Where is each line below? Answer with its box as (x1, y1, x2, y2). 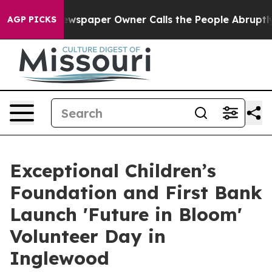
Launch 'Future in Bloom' (10, 203, 242, 226)
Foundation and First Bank (10, 181, 262, 204)
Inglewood (10, 246, 109, 270)
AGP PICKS (7, 14, 56, 25)
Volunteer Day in (10, 225, 166, 248)
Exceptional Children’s (10, 159, 216, 182)
